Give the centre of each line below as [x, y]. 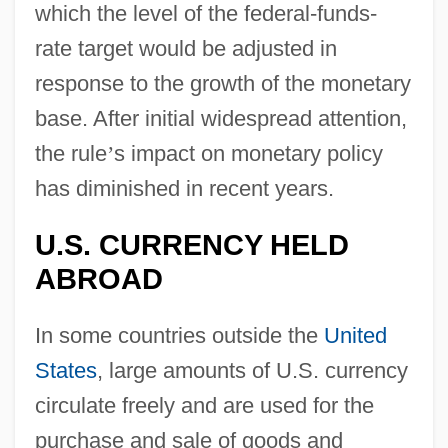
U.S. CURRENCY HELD [191, 244]
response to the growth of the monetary [222, 83]
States [65, 370]
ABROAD [98, 278]
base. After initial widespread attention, [220, 118]
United [355, 335]
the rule [70, 153]
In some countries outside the [179, 335]
